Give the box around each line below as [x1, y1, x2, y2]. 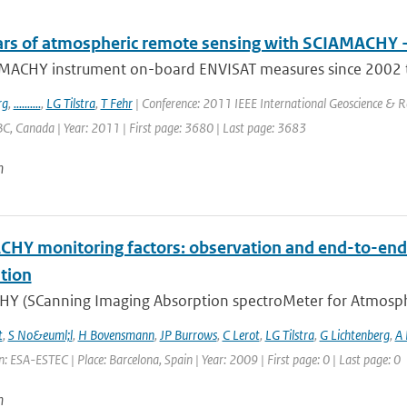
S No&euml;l [7, 326, 73, 343]
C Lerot [222, 326, 260, 343]
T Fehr [100, 94, 133, 112]
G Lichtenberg [319, 326, 390, 343]
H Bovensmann [77, 326, 154, 343]
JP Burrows [159, 326, 217, 343]
